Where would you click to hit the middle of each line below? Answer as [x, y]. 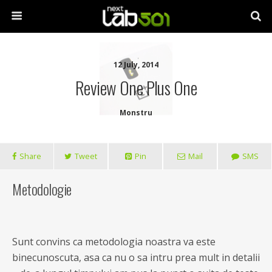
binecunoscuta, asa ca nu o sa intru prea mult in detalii [136, 257]
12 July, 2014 [136, 65]
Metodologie [42, 189]
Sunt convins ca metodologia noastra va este [114, 242]
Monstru [136, 113]
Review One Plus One [136, 87]
